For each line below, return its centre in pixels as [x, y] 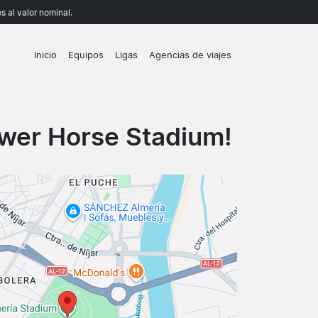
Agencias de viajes [190, 55]
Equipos [86, 55]
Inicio [45, 55]
